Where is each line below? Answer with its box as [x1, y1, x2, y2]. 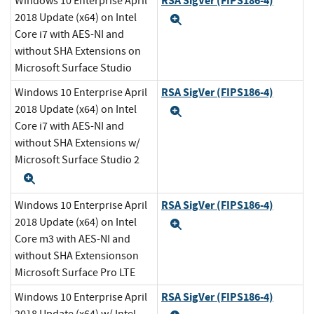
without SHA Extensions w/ [15, 136, 140, 151]
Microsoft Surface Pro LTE [15, 266, 135, 280]
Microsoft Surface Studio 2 [15, 153, 139, 168]
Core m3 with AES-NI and [15, 232, 130, 247]
